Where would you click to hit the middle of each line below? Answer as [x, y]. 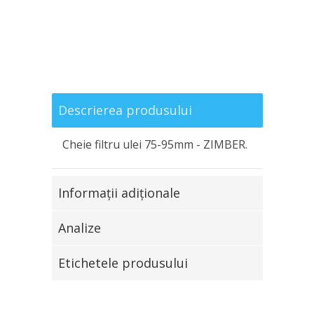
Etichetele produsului [123, 262]
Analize [79, 227]
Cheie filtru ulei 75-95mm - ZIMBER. [155, 144]
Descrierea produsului [125, 110]
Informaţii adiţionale [119, 192]
